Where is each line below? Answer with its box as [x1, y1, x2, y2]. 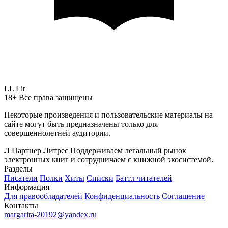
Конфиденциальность [84, 192, 160, 201]
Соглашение [162, 192, 205, 201]
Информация [4, 183, 49, 191]
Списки [87, 174, 113, 182]
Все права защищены [19, 93, 93, 102]
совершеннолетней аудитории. [4, 129, 110, 137]
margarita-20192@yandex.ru [4, 210, 97, 219]
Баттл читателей [116, 174, 172, 182]
